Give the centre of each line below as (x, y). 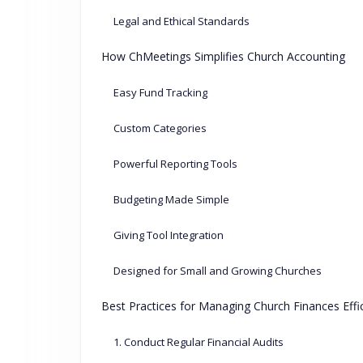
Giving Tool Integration (168, 235)
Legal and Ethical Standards (181, 21)
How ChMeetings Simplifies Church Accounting (223, 57)
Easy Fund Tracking (160, 93)
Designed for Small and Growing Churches (217, 271)
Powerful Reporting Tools (175, 164)
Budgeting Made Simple (171, 200)
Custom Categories (160, 128)
